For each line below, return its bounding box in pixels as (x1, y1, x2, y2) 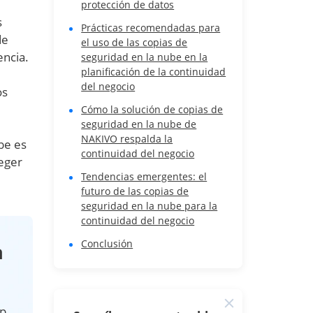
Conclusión (81, 237, 133, 250)
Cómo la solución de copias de (81, 103, 224, 116)
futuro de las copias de (81, 184, 189, 198)
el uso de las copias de (81, 36, 188, 49)
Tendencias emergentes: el (81, 170, 208, 183)
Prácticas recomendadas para (81, 21, 221, 34)
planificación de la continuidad (81, 65, 226, 78)
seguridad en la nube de (81, 117, 197, 131)
